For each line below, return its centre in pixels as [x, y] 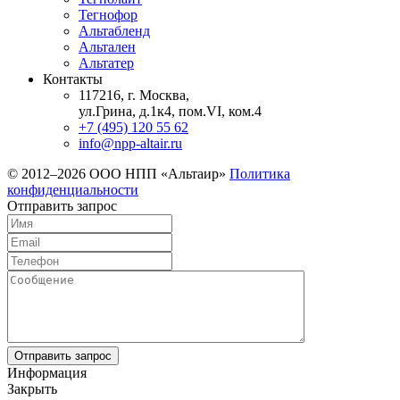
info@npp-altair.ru [130, 143]
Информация [47, 372]
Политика [260, 173]
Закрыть [32, 388]
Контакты [73, 79]
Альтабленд [114, 30]
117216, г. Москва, [134, 95]
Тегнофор [108, 14]
